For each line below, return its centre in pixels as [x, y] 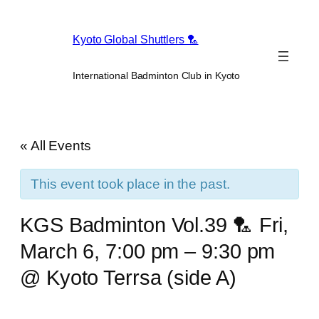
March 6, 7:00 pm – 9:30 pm [148, 251]
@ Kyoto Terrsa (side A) [128, 277]
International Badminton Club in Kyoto [157, 75]
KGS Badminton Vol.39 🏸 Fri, [155, 225]
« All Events [56, 145]
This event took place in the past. [130, 184]
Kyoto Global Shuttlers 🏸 [136, 40]
